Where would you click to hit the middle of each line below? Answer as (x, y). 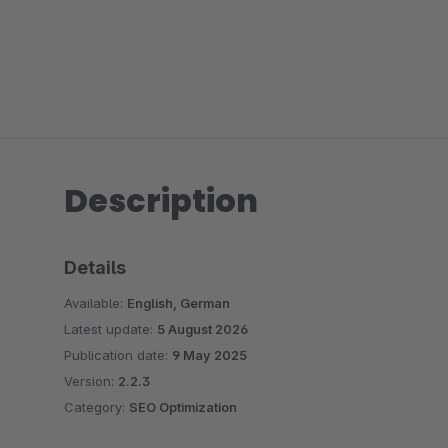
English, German (178, 303)
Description (161, 200)
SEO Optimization (183, 407)
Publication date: (118, 355)
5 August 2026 (202, 329)
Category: (96, 407)
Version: (91, 381)
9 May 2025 (209, 355)
